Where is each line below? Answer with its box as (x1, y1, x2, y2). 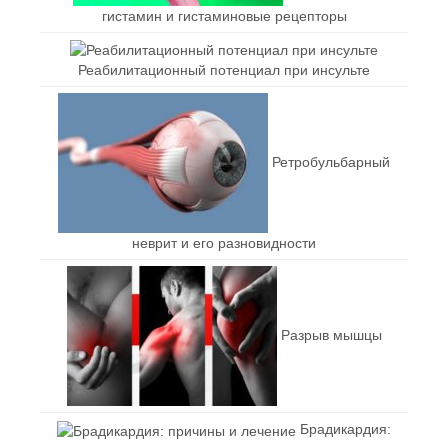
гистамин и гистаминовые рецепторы (101, 7, 347, 24)
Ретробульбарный (272, 153, 390, 170)
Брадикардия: (300, 421, 391, 438)
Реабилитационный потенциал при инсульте (78, 62, 370, 79)
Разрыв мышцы (280, 326, 382, 343)
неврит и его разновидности (132, 235, 316, 252)
